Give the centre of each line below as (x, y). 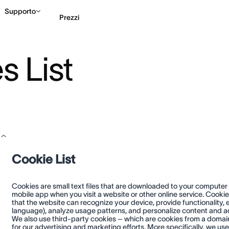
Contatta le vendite (188, 60)
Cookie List (43, 159)
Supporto (20, 11)
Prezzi (69, 17)
